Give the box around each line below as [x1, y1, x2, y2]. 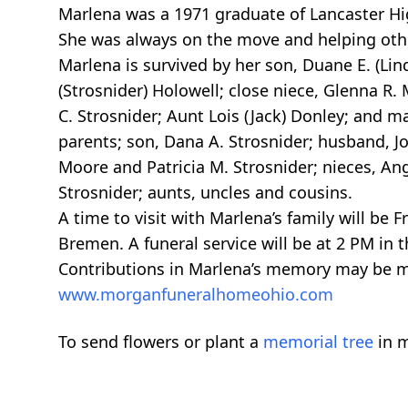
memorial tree [263, 330, 373, 352]
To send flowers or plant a [58, 330, 263, 352]
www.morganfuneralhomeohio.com [58, 282, 333, 305]
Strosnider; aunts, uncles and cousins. [58, 180, 352, 203]
